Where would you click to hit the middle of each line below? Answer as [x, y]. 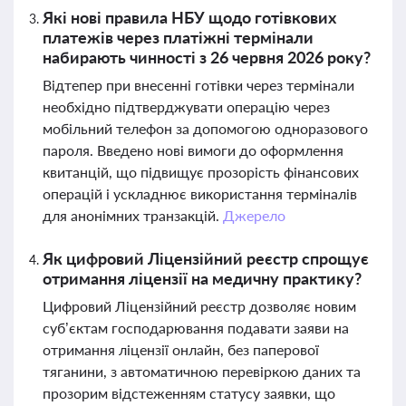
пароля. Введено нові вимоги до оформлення [193, 150]
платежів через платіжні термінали [178, 37]
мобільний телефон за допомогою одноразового [205, 128]
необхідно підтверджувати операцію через [186, 106]
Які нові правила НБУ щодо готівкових [189, 17]
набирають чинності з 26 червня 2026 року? [207, 57]
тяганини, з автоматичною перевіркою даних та [202, 371]
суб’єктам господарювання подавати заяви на [196, 328]
